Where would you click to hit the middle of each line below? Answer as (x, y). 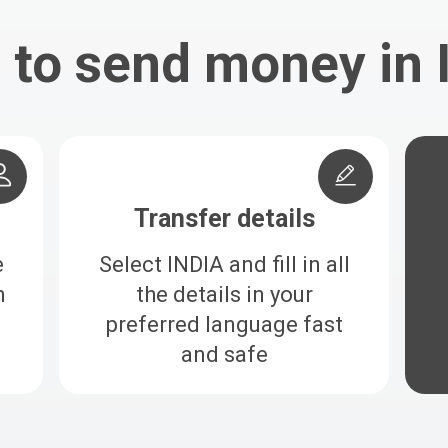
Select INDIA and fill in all (224, 264)
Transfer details (224, 218)
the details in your (224, 294)
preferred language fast (224, 324)
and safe (224, 354)
